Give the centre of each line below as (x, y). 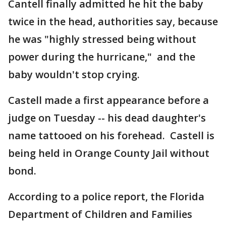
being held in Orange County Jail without (109, 153)
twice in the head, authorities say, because (113, 21)
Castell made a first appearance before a (108, 100)
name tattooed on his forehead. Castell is (111, 135)
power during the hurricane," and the (102, 57)
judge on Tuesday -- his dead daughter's (107, 118)
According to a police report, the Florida (106, 196)
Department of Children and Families (100, 214)
